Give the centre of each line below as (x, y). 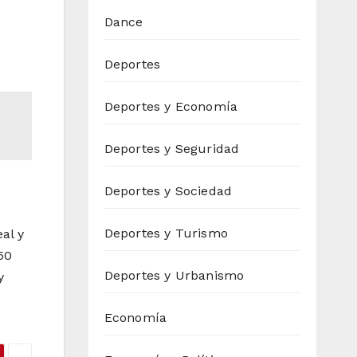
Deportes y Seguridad (172, 149)
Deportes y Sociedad (168, 191)
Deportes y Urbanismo (174, 276)
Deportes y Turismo (166, 233)
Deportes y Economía (171, 107)
